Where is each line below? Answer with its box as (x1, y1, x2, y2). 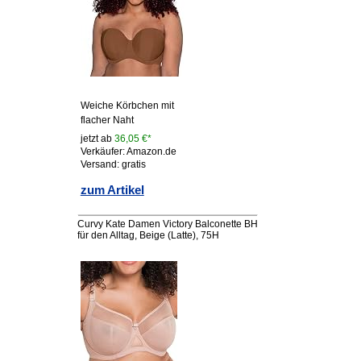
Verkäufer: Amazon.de (80, 146, 176, 158)
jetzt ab (80, 133, 114, 145)
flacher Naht (80, 114, 134, 127)
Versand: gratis (80, 159, 146, 171)
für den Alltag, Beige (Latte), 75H (77, 230, 219, 242)
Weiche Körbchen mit (80, 100, 174, 112)
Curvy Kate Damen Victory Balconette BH (77, 218, 258, 230)
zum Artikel (80, 183, 144, 197)
